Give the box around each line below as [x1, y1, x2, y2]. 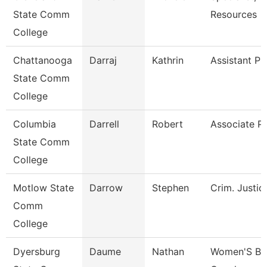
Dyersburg [13, 246, 60, 257]
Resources [210, 8, 257, 20]
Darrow [89, 182, 123, 194]
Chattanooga [13, 54, 72, 66]
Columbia [13, 118, 56, 130]
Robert [152, 118, 183, 130]
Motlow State [13, 182, 74, 194]
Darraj [89, 54, 117, 66]
